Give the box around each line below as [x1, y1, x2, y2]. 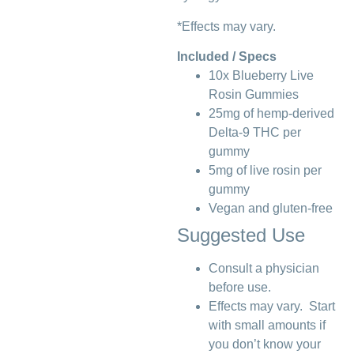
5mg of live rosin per [209, 164, 322, 178]
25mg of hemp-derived [209, 107, 334, 121]
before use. [209, 281, 271, 295]
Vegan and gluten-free [209, 201, 333, 216]
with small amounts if [209, 318, 326, 333]
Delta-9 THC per [209, 126, 301, 140]
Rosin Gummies [209, 88, 299, 102]
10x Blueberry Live [209, 69, 314, 83]
